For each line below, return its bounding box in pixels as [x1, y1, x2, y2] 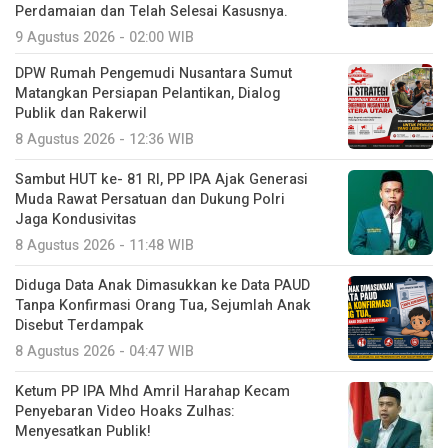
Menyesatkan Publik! [15, 421, 151, 443]
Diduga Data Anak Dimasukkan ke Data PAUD [15, 275, 310, 297]
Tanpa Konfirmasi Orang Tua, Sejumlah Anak [15, 295, 311, 317]
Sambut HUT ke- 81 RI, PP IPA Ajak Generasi [15, 169, 308, 191]
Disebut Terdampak [15, 315, 144, 337]
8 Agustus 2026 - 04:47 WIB [15, 341, 194, 363]
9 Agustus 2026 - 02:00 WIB [15, 27, 194, 49]
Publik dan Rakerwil [15, 103, 147, 125]
